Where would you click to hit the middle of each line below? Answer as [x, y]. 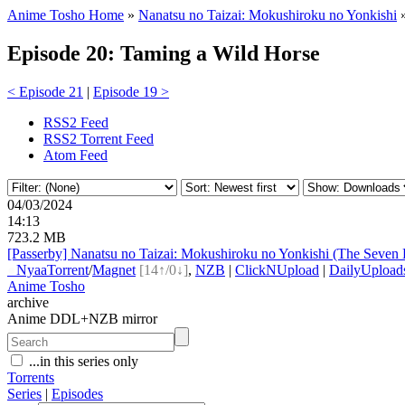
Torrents [31, 377]
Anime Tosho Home [66, 15]
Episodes [77, 393]
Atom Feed [75, 155]
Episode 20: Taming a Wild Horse [164, 53]
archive [28, 302]
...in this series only [82, 361]
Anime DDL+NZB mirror [82, 318]
